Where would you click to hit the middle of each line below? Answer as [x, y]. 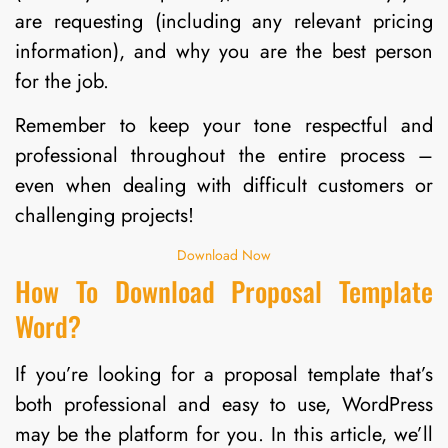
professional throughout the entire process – [224, 155]
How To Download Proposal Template [224, 291]
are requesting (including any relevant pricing [224, 21]
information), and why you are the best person [224, 51]
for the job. [62, 81]
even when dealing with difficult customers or [224, 185]
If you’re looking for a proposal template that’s [224, 375]
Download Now [224, 255]
